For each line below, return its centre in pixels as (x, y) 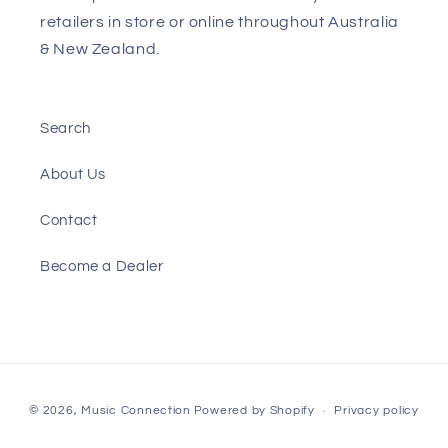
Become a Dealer (102, 266)
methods (257, 418)
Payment (258, 391)
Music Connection (136, 411)
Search (65, 128)
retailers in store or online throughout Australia (219, 22)
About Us (73, 174)
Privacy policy (376, 411)
